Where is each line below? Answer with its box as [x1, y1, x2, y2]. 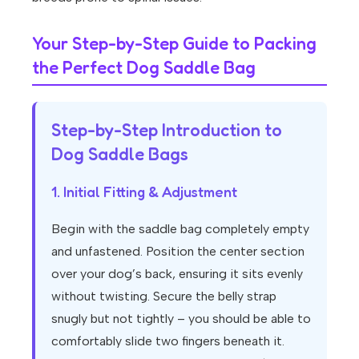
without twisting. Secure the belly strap [51, 288, 276, 304]
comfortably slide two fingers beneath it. [51, 333, 284, 349]
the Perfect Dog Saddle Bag [32, 56, 256, 78]
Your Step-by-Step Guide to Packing [32, 32, 317, 54]
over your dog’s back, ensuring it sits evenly [51, 265, 303, 281]
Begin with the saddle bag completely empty [51, 220, 309, 236]
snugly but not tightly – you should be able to [51, 310, 311, 326]
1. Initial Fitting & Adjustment [51, 182, 237, 200]
